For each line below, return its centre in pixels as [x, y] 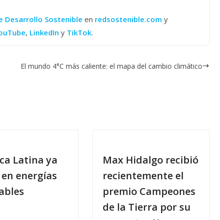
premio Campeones [149, 191]
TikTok [79, 32]
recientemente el [143, 175]
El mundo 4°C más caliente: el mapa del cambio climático [111, 66]
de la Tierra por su [146, 207]
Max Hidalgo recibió [150, 160]
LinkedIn [44, 32]
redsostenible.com [128, 19]
